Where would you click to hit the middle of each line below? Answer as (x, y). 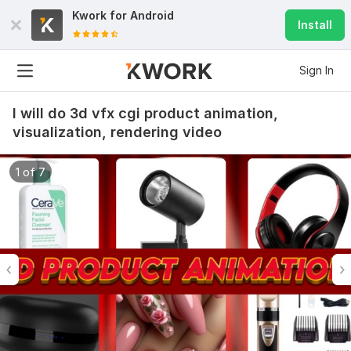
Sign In (317, 70)
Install (315, 25)
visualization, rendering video (117, 132)
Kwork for (101, 15)
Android (152, 15)
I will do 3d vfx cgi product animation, (145, 113)
